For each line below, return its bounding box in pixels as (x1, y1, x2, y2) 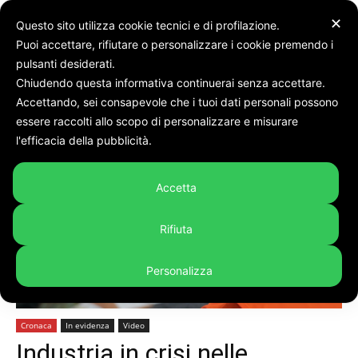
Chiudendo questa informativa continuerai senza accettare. (16, 76, 328, 89)
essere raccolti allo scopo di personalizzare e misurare (16, 114, 298, 128)
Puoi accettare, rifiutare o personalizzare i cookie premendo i (16, 38, 333, 51)
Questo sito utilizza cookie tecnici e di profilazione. (16, 18, 283, 32)
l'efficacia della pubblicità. (16, 133, 155, 147)
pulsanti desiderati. (16, 57, 118, 70)
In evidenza (66, 319, 109, 331)
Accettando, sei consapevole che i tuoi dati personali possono (16, 95, 338, 109)
